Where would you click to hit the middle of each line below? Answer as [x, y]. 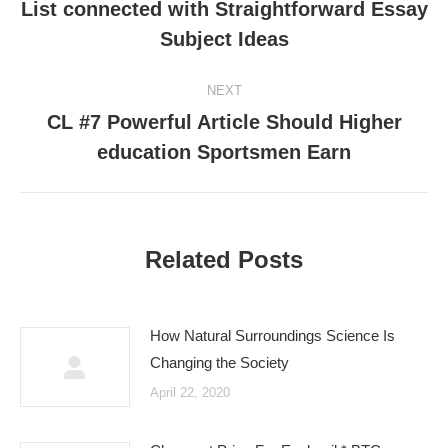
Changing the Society [219, 362]
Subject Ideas [224, 39]
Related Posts [224, 259]
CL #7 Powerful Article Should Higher [224, 122]
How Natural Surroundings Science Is [272, 335]
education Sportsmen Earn [224, 152]
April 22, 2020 [190, 392]
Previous [251, 22]
